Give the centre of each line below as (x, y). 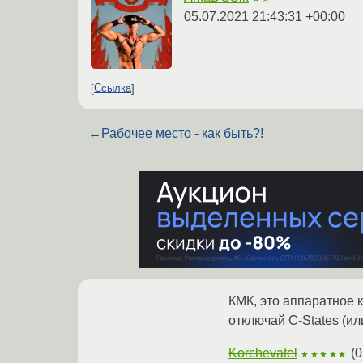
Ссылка (113, 88)
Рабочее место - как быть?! (183, 133)
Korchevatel (263, 352)
